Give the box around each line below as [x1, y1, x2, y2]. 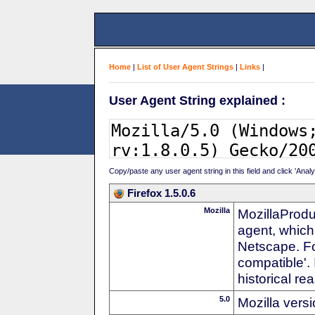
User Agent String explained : [109, 93, 285, 108]
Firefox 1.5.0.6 [127, 186, 195, 199]
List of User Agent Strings [137, 63, 233, 71]
